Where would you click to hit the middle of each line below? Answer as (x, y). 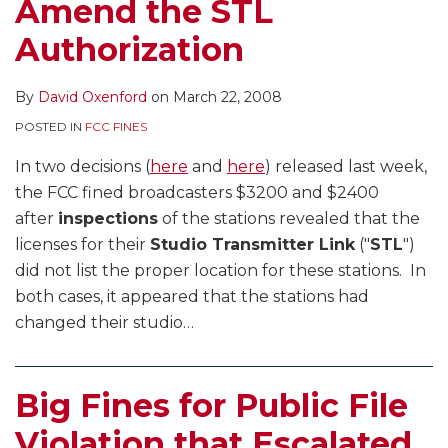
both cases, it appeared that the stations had (192, 297)
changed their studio (99, 323)
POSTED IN (50, 127)
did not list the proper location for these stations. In (220, 271)
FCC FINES (116, 127)
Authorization (129, 50)
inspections (108, 219)
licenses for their (82, 245)
